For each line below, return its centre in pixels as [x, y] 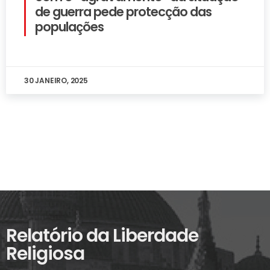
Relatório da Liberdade [102, 236]
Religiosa [45, 254]
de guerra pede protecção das [123, 12]
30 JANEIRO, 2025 [56, 81]
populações [69, 27]
